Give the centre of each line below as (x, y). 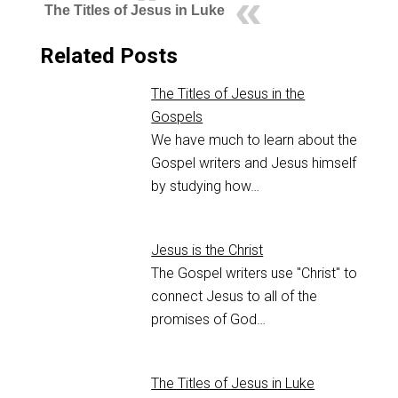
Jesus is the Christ (207, 251)
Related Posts (108, 56)
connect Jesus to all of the (235, 297)
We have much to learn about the (255, 140)
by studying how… (206, 187)
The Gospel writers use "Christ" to (255, 274)
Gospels (177, 117)
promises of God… (209, 320)
